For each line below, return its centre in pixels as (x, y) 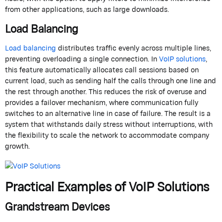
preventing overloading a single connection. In (82, 59)
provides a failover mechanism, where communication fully (102, 103)
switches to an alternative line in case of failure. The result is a (108, 113)
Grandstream (37, 207)
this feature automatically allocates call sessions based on (102, 70)
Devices (89, 207)
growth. (17, 146)
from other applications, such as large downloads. (87, 9)
